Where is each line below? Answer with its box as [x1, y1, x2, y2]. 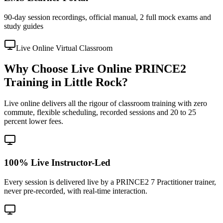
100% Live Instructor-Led [4, 157, 111, 168]
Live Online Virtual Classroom [16, 43, 112, 52]
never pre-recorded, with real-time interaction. [4, 186, 147, 195]
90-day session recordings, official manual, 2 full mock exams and [4, 12, 211, 21]
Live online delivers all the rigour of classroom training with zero [4, 99, 207, 108]
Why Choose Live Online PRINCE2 [4, 62, 186, 76]
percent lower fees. [4, 117, 63, 126]
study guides [4, 21, 43, 30]
